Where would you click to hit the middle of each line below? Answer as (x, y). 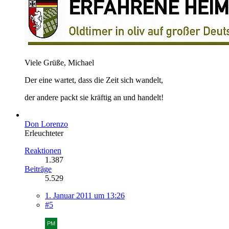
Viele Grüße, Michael (59, 62)
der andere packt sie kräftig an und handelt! (94, 97)
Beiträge (38, 169)
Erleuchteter (44, 133)
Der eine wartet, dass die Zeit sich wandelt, (94, 80)
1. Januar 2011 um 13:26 (85, 195)
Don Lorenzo (46, 124)
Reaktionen (43, 150)
